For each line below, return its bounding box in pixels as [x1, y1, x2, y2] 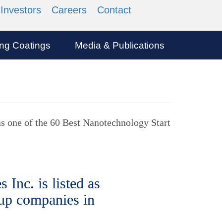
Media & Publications [75, 40, 165, 51]
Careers [52, 4, 87, 15]
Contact [97, 4, 131, 15]
